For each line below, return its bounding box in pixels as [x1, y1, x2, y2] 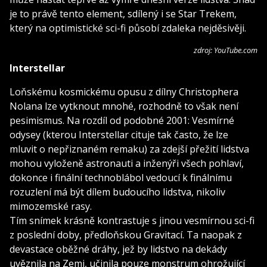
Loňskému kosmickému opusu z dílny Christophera [10, 85, 238, 98]
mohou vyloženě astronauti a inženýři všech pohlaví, [10, 156, 244, 170]
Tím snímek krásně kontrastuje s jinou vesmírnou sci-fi [10, 213, 254, 227]
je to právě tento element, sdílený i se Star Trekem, [10, 7, 237, 20]
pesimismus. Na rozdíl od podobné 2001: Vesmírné [10, 113, 234, 127]
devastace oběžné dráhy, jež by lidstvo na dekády [10, 242, 227, 256]
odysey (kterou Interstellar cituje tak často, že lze [10, 128, 228, 141]
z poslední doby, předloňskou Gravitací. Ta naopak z [10, 228, 242, 241]
